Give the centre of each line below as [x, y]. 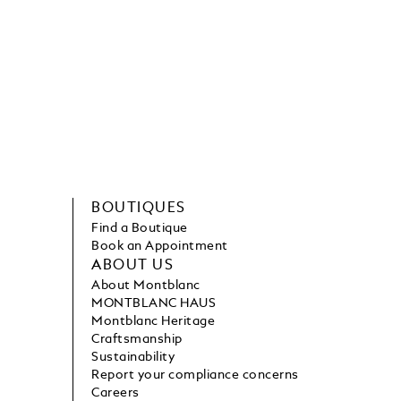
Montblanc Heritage [154, 322]
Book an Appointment [160, 247]
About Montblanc [146, 286]
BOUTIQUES [139, 209]
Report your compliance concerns [195, 375]
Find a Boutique [140, 229]
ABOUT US [132, 266]
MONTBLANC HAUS [154, 304]
